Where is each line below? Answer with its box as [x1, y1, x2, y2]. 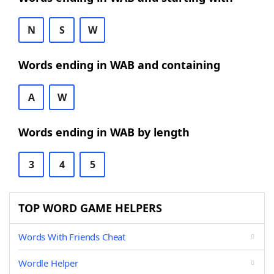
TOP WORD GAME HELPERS [18, 201, 162, 215]
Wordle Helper [18, 257, 78, 269]
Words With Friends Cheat [18, 231, 126, 243]
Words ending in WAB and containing [18, 57, 220, 72]
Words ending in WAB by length [18, 125, 190, 139]
